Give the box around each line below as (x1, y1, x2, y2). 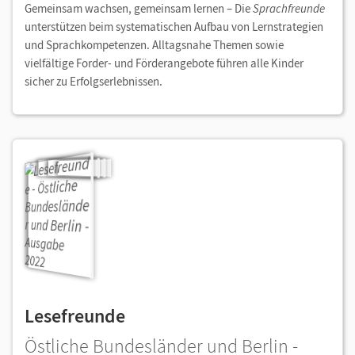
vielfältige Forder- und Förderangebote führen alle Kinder (25, 55, 303, 71)
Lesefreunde (25, 303, 125, 329)
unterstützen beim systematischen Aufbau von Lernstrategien (25, 19, 323, 35)
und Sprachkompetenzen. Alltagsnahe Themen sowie (25, 37, 284, 53)
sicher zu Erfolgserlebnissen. (25, 74, 165, 90)
